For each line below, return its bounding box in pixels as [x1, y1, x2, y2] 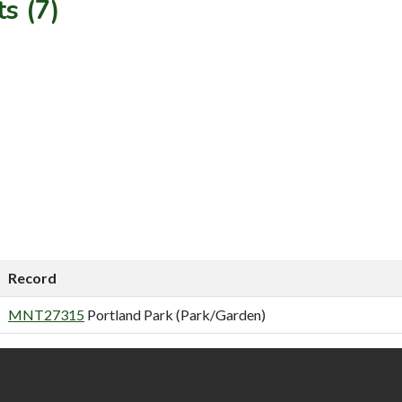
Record [8, 268, 57, 286]
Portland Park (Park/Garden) [84, 305, 266, 323]
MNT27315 [8, 305, 84, 323]
